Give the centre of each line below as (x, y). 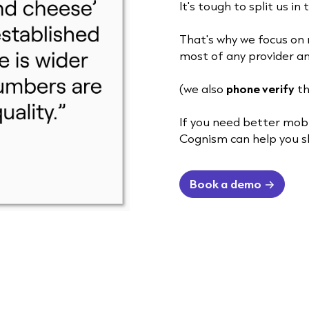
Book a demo (226, 184)
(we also (202, 88)
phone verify (260, 88)
